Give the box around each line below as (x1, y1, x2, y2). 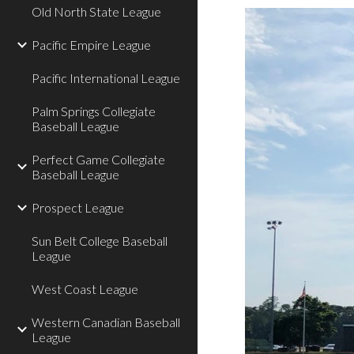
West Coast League (32, 281, 138, 296)
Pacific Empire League (32, 37, 151, 52)
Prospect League (32, 200, 124, 215)
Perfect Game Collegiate (32, 152, 165, 167)
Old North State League (32, 4, 161, 19)
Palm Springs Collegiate (32, 104, 156, 119)
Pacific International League (32, 70, 180, 85)
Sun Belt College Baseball (32, 233, 168, 248)
